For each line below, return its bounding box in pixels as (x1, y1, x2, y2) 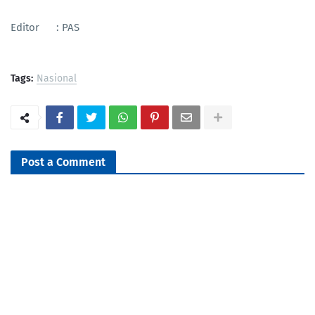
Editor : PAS (11, 21, 79, 34)
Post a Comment (21, 155, 105, 169)
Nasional (37, 72, 77, 85)
